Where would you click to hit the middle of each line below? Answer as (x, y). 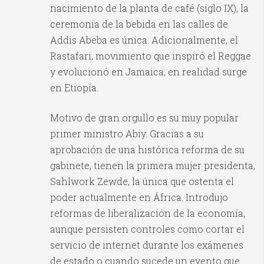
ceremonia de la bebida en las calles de (139, 24)
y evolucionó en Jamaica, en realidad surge (148, 72)
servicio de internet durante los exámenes (147, 245)
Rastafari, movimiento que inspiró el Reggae (151, 56)
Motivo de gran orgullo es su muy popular (144, 118)
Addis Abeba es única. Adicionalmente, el (144, 40)
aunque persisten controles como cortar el (147, 229)
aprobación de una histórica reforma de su (147, 150)
